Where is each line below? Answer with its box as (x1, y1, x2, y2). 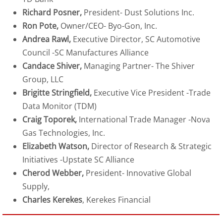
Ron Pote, (22, 20, 60, 31)
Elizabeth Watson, (22, 141, 91, 152)
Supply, (22, 181, 50, 192)
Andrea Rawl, (22, 34, 73, 45)
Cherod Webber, (22, 167, 84, 178)
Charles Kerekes (22, 194, 82, 205)
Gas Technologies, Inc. (22, 127, 105, 138)
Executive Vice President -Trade (94, 87, 211, 98)
